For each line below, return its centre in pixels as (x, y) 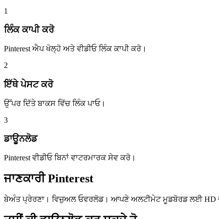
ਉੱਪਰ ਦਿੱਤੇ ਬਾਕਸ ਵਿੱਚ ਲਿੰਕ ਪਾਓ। (55, 103)
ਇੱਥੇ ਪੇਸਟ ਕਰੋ (29, 84)
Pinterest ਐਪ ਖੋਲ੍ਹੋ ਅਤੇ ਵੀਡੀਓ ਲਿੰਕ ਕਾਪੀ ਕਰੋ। (75, 49)
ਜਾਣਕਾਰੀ (24, 178)
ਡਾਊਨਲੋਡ (21, 139)
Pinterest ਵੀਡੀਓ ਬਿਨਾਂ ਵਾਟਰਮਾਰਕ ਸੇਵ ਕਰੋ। (70, 158)
